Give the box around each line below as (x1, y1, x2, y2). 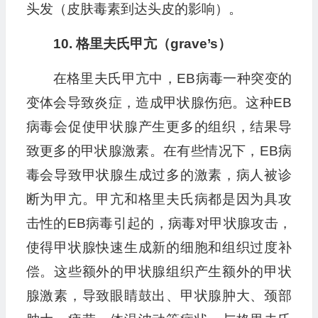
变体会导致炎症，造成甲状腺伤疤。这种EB (26, 95, 292, 111)
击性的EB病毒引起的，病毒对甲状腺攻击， (26, 216, 292, 231)
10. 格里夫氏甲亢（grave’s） (53, 36, 231, 52)
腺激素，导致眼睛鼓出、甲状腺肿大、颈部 (26, 288, 292, 304)
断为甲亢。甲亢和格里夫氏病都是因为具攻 (26, 192, 292, 207)
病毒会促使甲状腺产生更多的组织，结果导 (26, 119, 292, 135)
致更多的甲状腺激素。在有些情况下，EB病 (26, 143, 292, 159)
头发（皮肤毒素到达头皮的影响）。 (26, 1, 242, 17)
